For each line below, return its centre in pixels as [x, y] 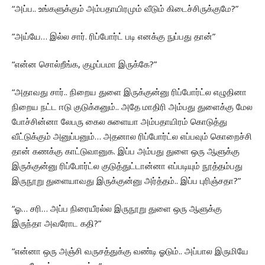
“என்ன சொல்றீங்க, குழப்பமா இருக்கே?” [84, 64]
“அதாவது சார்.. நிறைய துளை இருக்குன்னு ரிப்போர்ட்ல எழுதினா [129, 92]
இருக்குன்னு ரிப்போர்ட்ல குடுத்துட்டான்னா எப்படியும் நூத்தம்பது [127, 166]
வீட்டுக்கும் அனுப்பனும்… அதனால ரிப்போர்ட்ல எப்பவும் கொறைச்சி [132, 136]
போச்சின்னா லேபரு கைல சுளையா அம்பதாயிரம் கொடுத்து [119, 122]
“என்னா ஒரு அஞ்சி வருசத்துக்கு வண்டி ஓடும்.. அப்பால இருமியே [130, 251]
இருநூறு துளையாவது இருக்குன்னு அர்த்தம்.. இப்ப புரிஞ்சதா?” [126, 181]
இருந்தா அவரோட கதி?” [56, 223]
